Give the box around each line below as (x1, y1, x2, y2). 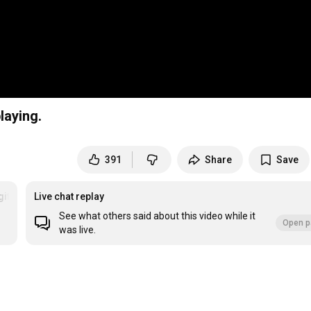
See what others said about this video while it (59, 210, 256, 222)
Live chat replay (34, 191, 105, 203)
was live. (59, 224, 96, 236)
